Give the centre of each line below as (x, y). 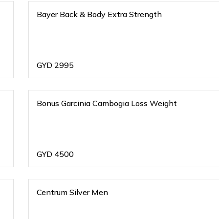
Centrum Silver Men (73, 192)
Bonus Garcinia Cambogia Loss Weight (107, 103)
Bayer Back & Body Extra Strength (99, 14)
